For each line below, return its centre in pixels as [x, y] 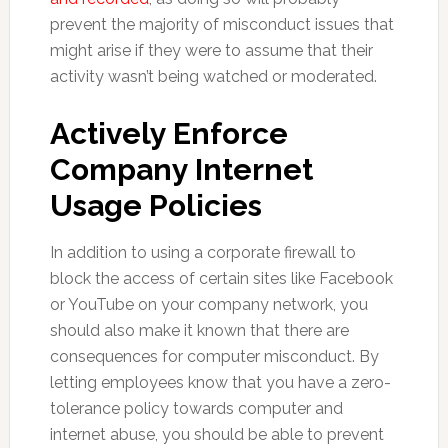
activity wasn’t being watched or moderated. [213, 76]
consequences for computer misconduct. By [214, 356]
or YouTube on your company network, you [208, 304]
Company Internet [181, 169]
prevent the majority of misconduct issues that [221, 24]
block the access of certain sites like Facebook [221, 278]
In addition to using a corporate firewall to [202, 252]
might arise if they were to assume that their [211, 50]
